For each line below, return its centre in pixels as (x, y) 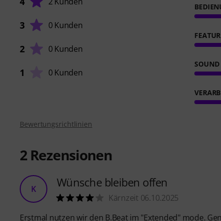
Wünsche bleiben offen (112, 182)
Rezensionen (70, 155)
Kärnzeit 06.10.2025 (144, 198)
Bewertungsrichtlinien (56, 124)
